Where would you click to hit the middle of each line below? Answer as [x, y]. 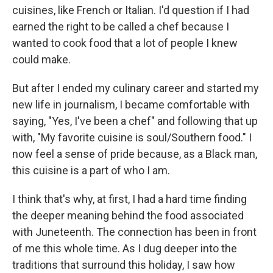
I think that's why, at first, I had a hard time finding [129, 199]
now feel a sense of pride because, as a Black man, [135, 154]
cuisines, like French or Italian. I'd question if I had [131, 10]
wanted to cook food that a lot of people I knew [125, 43]
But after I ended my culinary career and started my [136, 88]
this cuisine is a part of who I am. [91, 170]
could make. [41, 59]
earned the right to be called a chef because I [121, 27]
